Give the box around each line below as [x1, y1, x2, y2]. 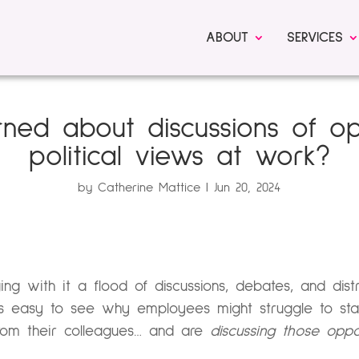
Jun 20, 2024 [214, 181, 281, 194]
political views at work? [28, 143, 330, 171]
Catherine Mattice [98, 181, 201, 194]
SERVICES [287, 30, 343, 45]
